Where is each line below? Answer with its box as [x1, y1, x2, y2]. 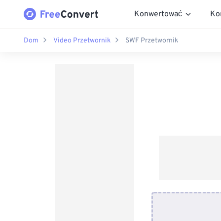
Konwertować [134, 9, 182, 19]
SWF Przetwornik [125, 36, 178, 45]
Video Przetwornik [53, 36, 110, 45]
